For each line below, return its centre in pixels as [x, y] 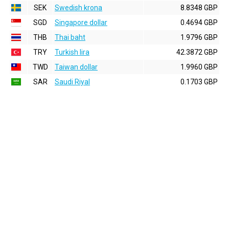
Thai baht [70, 37]
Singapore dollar [81, 22]
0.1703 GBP [199, 82]
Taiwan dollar [76, 67]
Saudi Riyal [72, 82]
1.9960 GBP [199, 67]
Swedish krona [78, 8]
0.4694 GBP [199, 22]
